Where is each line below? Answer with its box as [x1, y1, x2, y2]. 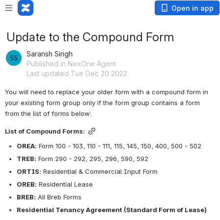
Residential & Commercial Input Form [41, 167, 158, 176]
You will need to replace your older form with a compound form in [5, 88, 208, 96]
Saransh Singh [27, 50, 73, 58]
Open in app [171, 4, 214, 12]
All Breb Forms [36, 193, 82, 201]
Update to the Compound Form [6, 30, 174, 44]
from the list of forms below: [5, 110, 91, 117]
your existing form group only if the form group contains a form [5, 99, 200, 107]
